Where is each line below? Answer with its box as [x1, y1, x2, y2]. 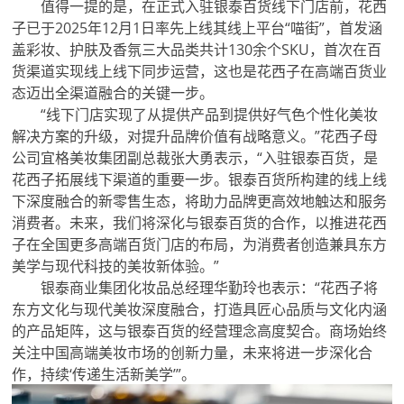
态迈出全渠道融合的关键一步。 [12, 82, 215, 103]
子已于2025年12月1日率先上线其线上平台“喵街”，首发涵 [12, 17, 383, 38]
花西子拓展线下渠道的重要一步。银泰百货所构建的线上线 [12, 169, 388, 189]
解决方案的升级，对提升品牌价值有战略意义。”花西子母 [12, 125, 379, 146]
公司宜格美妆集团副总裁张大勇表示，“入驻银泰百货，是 [12, 147, 379, 168]
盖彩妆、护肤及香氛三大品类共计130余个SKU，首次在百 [12, 39, 382, 60]
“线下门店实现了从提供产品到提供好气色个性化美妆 [41, 104, 379, 124]
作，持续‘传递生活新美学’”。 [12, 363, 197, 384]
